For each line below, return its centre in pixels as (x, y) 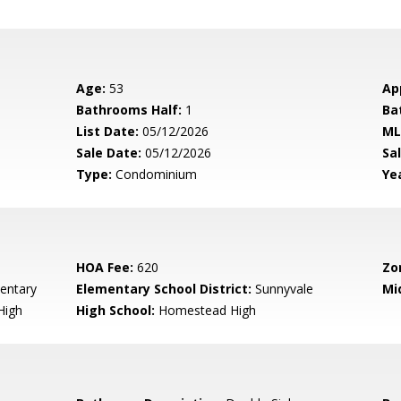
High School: (116, 310)
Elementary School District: (164, 289)
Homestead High (206, 310)
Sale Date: (109, 153)
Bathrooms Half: (129, 110)
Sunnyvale (283, 289)
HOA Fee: (105, 267)
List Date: (108, 131)
